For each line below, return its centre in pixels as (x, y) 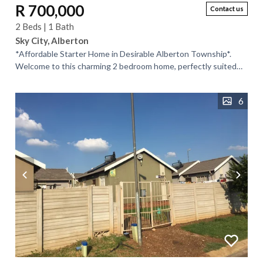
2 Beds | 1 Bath (45, 26)
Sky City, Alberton (52, 41)
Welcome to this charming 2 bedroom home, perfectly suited (126, 66)
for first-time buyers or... (59, 78)
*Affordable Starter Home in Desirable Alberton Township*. (123, 54)
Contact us (227, 9)
